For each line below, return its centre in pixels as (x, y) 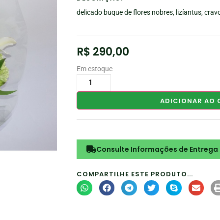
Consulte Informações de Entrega (157, 149)
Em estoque (95, 69)
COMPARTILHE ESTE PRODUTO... (135, 174)
